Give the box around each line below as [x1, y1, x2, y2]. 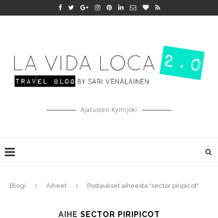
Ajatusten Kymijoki [81, 105, 137, 114]
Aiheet [46, 182, 67, 189]
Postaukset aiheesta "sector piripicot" [87, 182, 199, 189]
